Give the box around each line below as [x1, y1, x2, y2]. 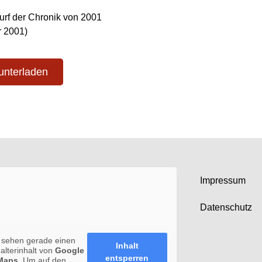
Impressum [199, 175, 246, 186]
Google [55, 245, 85, 255]
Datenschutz [199, 202, 252, 213]
